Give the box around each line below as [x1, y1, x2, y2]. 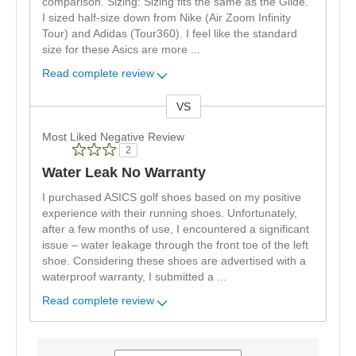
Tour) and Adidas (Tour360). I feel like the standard [42, 27, 297, 40]
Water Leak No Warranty [42, 164, 206, 180]
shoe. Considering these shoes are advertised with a [42, 254, 306, 267]
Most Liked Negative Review [42, 130, 184, 143]
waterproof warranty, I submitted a [42, 270, 217, 283]
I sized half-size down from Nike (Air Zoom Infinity [42, 11, 291, 24]
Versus [30, 106, 64, 119]
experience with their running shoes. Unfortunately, [42, 207, 297, 219]
